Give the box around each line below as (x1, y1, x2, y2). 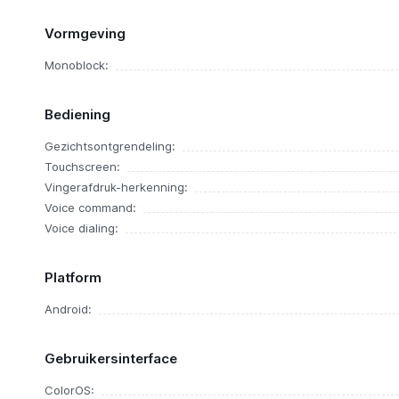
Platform (44, 269, 102, 286)
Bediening (44, 106, 110, 123)
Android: (44, 302, 92, 316)
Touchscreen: (44, 159, 120, 174)
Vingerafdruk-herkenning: (44, 180, 188, 194)
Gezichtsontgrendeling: (44, 139, 175, 153)
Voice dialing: (44, 221, 118, 235)
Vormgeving (44, 25, 126, 42)
